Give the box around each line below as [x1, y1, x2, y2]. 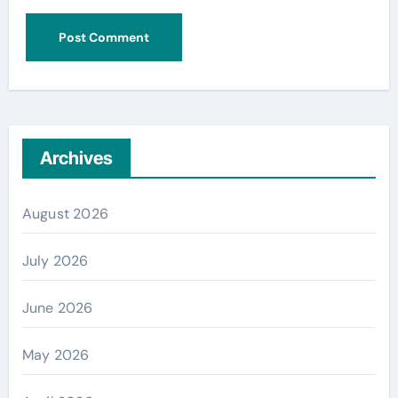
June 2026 [21, 298, 93, 317]
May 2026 [21, 345, 90, 364]
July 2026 [21, 251, 89, 270]
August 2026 [21, 203, 108, 223]
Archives [39, 147, 113, 169]
